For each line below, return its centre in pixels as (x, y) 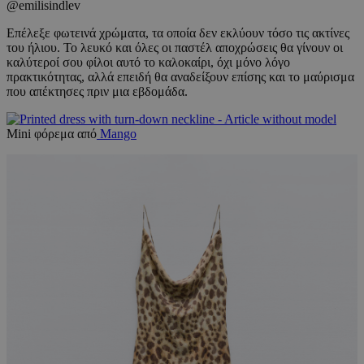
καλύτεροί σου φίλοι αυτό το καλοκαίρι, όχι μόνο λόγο (148, 63)
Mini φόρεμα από (52, 134)
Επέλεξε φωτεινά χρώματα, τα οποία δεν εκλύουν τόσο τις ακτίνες (178, 33)
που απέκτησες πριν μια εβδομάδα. (97, 92)
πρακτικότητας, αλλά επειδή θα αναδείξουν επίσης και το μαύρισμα (180, 77)
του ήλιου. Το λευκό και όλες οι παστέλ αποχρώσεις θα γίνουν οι (175, 48)
